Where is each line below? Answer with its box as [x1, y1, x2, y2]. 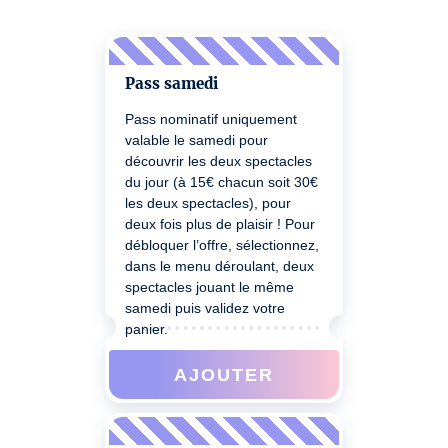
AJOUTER [174, 364, 274, 384]
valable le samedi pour [125, 132, 268, 148]
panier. [125, 321, 168, 337]
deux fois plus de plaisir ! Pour [125, 216, 315, 232]
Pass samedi [125, 74, 218, 93]
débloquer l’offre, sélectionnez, [125, 237, 319, 253]
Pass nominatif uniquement [125, 111, 297, 127]
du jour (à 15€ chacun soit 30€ [125, 174, 318, 190]
